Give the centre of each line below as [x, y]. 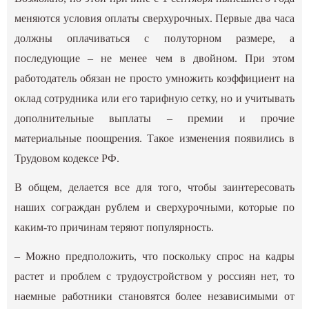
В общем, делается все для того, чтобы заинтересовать [154, 187]
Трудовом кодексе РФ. [67, 158]
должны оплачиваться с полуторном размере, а [154, 38]
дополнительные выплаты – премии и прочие [154, 118]
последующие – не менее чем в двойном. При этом [154, 58]
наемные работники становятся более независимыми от [154, 296]
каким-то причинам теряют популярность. [114, 227]
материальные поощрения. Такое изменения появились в [154, 138]
